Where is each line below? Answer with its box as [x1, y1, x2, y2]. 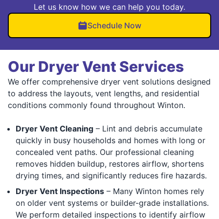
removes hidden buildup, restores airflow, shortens [16, 158, 204, 169]
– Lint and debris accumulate [93, 123, 202, 133]
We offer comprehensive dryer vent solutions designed [8, 76, 211, 87]
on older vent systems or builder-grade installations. [16, 197, 209, 208]
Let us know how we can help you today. [34, 1, 185, 12]
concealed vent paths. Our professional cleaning [16, 147, 194, 157]
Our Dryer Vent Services [8, 57, 184, 75]
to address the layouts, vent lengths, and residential [8, 88, 199, 98]
